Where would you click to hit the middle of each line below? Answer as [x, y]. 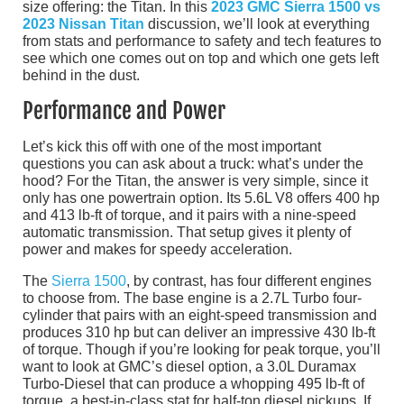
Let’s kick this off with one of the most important [172, 147]
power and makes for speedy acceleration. [157, 250]
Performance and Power [124, 111]
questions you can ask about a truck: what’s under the [193, 164]
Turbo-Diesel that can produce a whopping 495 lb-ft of [193, 384]
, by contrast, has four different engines [249, 281]
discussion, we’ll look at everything [257, 24]
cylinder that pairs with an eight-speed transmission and [200, 316]
